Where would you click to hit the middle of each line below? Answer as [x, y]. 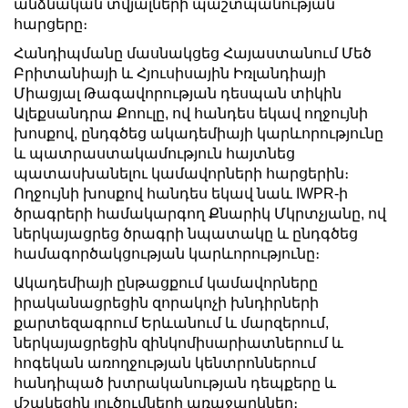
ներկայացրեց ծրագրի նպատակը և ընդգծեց [186, 233]
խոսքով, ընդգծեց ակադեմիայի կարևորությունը [199, 133]
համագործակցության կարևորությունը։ [167, 253]
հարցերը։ [51, 24]
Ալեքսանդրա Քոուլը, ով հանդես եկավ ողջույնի [191, 113]
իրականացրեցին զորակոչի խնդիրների [166, 302]
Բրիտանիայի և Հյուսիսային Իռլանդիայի [170, 73]
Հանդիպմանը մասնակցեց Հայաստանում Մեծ [193, 53]
